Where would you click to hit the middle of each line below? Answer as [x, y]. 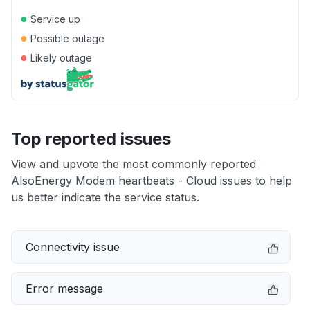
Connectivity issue [73, 247]
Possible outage [66, 38]
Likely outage [60, 58]
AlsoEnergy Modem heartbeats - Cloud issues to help [152, 181]
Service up [54, 19]
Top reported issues [91, 139]
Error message [64, 289]
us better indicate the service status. [105, 197]
